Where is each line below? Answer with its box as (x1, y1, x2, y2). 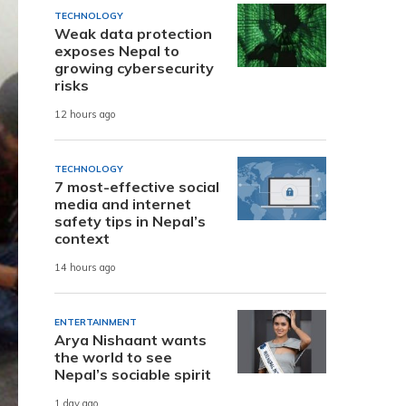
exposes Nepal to (54, 41, 179, 60)
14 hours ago (54, 261, 116, 275)
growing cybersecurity (54, 58, 214, 77)
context (54, 228, 110, 247)
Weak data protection (54, 24, 212, 43)
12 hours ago (54, 108, 116, 121)
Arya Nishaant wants (54, 330, 207, 349)
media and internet (54, 194, 191, 213)
